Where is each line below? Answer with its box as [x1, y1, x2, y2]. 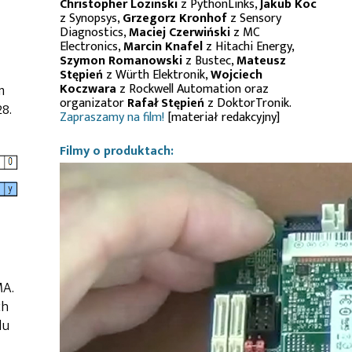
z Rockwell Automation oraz [116, 79, 269, 100]
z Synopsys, [60, 8, 123, 29]
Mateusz [236, 50, 286, 71]
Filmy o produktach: [60, 141, 174, 162]
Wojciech [211, 64, 262, 86]
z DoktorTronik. [204, 93, 291, 114]
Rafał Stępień [127, 93, 204, 114]
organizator [60, 93, 127, 114]
